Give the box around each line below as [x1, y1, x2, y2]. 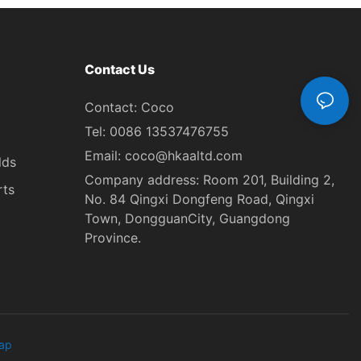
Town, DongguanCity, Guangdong [84, 210, 290, 227]
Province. [84, 230, 141, 247]
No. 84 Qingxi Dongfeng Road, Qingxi [84, 191, 314, 208]
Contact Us [84, 60, 155, 77]
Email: [84, 147, 125, 164]
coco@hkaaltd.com [124, 147, 243, 164]
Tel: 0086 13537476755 [84, 123, 229, 140]
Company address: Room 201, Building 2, [84, 172, 334, 189]
